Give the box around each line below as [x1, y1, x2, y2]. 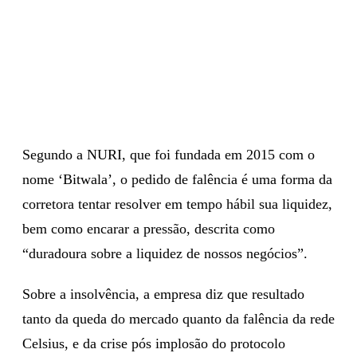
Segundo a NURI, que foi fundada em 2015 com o [22, 146, 315, 163]
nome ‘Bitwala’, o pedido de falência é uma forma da [22, 171, 332, 187]
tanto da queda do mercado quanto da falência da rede [22, 310, 335, 327]
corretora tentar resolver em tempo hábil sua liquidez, [22, 195, 332, 212]
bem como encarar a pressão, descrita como [22, 220, 275, 237]
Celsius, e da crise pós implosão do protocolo [22, 335, 285, 351]
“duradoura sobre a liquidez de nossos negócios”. [22, 245, 308, 261]
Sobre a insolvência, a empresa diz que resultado [22, 285, 304, 302]
